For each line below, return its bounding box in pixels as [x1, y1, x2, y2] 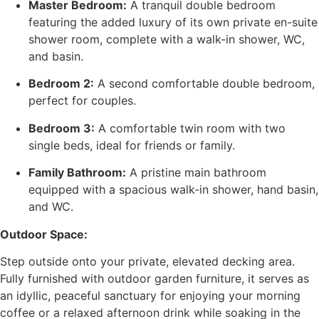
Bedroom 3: [28, 120, 95, 135]
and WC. [28, 199, 73, 214]
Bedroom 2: [28, 76, 94, 91]
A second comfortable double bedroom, [94, 76, 315, 91]
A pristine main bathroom [126, 165, 266, 180]
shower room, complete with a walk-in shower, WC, [28, 31, 305, 46]
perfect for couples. [28, 93, 136, 108]
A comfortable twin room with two [95, 120, 286, 135]
